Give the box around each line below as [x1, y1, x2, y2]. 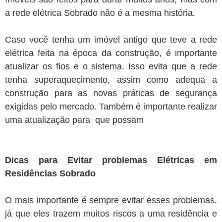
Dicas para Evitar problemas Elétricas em [5, 155, 217, 166]
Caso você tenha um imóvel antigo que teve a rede [5, 35, 217, 45]
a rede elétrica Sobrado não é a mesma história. [5, 8, 195, 18]
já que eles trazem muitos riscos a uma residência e [5, 209, 217, 219]
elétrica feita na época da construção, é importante [5, 48, 217, 58]
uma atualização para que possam [5, 115, 144, 125]
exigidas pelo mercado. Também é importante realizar [5, 102, 217, 112]
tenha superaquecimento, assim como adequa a [5, 75, 217, 85]
